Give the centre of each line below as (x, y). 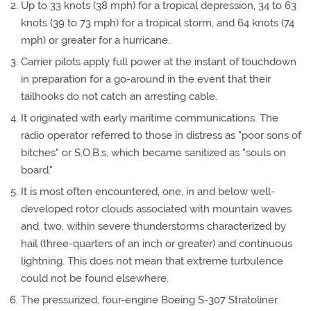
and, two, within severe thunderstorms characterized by (153, 226)
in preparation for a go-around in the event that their (146, 79)
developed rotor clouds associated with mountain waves (156, 209)
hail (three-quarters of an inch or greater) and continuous (157, 244)
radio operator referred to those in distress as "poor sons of (161, 135)
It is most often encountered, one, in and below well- (148, 192)
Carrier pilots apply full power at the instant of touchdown (159, 62)
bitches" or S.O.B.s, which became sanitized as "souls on (153, 153)
